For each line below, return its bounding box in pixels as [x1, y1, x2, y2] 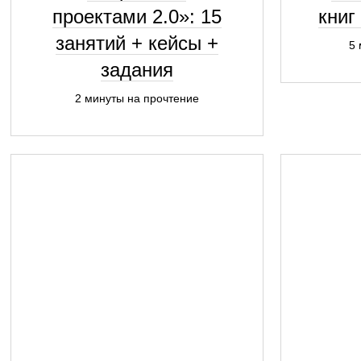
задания [100, 59, 173, 81]
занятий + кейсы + [55, 32, 218, 54]
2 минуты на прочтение [74, 92, 199, 105]
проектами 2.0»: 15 [52, 6, 222, 27]
